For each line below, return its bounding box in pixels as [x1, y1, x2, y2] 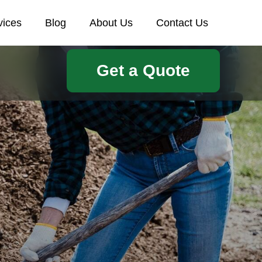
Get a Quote [96, 61, 190, 80]
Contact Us [156, 17, 208, 29]
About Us [89, 17, 133, 29]
